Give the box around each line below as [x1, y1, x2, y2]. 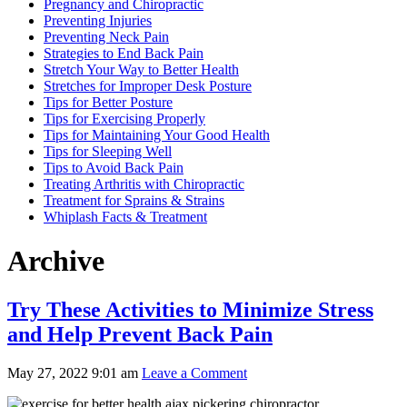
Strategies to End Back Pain [44, 45, 203, 61]
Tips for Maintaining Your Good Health [44, 126, 270, 143]
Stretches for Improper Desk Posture [44, 77, 252, 94]
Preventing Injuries [44, 12, 152, 28]
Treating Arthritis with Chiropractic [44, 175, 244, 192]
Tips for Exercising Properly [44, 110, 205, 126]
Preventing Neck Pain [44, 28, 169, 45]
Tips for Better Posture [44, 94, 173, 110]
